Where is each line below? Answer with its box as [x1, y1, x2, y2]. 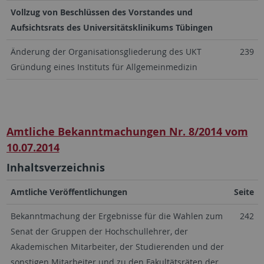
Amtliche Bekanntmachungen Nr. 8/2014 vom [6, 124, 248, 139]
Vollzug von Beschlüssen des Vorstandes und [10, 6, 193, 18]
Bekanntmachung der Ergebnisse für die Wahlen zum [10, 210, 223, 222]
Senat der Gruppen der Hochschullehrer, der [10, 226, 188, 237]
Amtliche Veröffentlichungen [10, 186, 127, 197]
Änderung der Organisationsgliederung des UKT [10, 46, 202, 57]
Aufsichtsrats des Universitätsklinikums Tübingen [10, 22, 213, 33]
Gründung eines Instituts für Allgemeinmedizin [10, 61, 197, 72]
